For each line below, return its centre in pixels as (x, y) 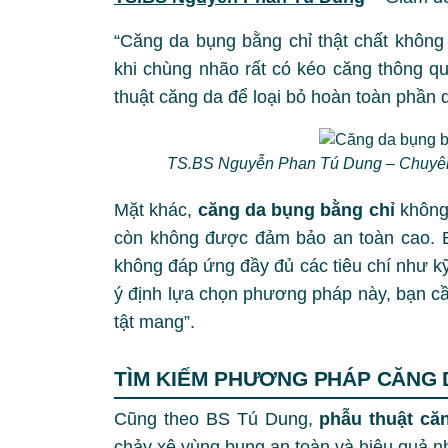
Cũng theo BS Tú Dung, (217, 418)
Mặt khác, (156, 209)
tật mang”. (157, 321)
